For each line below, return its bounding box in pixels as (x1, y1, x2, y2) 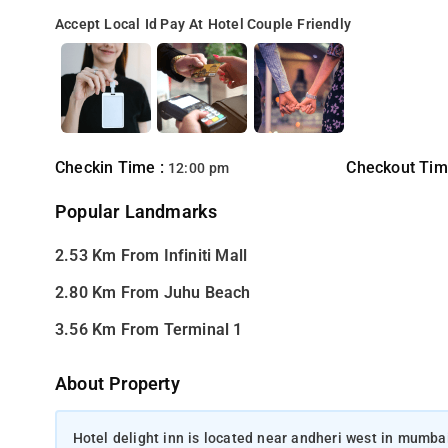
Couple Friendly (247, 16, 352, 33)
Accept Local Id (55, 16, 158, 33)
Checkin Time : (55, 158, 169, 177)
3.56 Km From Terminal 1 (55, 320, 243, 339)
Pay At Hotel (160, 16, 244, 33)
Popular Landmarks (55, 202, 218, 222)
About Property (55, 374, 180, 394)
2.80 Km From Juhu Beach (55, 283, 251, 302)
